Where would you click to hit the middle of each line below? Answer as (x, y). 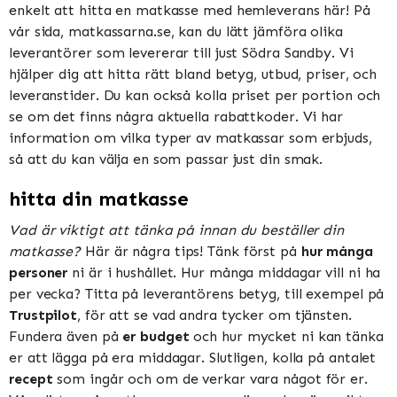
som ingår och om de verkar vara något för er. (210, 378)
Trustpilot (43, 315)
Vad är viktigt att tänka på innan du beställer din (176, 230)
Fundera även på (66, 336)
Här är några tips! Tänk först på (191, 251)
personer (39, 272)
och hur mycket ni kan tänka (286, 336)
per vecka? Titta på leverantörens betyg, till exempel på (197, 293)
